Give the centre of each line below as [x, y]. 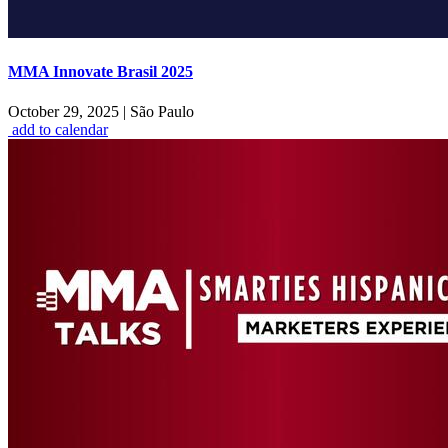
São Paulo [160, 111]
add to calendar [60, 129]
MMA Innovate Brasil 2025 [100, 72]
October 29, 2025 [65, 111]
